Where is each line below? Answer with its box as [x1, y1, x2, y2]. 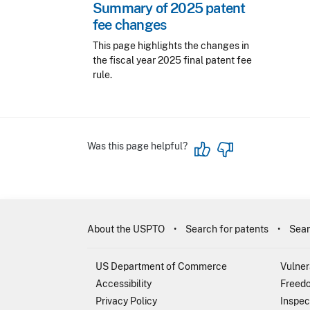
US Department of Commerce [95, 261, 227, 272]
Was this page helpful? [87, 140, 188, 152]
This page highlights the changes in [93, 40, 249, 51]
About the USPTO [87, 224, 165, 235]
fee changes [93, 17, 167, 33]
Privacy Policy [95, 295, 157, 307]
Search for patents [185, 224, 268, 235]
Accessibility [95, 278, 152, 289]
